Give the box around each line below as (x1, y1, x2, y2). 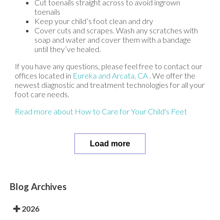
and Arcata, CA (98, 71, 148, 81)
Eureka (73, 71, 97, 81)
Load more (90, 139, 130, 148)
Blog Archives (10, 181, 67, 192)
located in (37, 71, 73, 81)
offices (15, 71, 37, 81)
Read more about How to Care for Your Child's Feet (15, 107, 187, 116)
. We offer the (149, 71, 195, 81)
